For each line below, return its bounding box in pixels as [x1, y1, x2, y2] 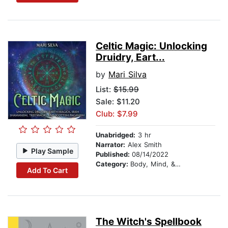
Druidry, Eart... [96, 51, 165, 64]
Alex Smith [125, 140, 162, 149]
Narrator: [96, 140, 125, 149]
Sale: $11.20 [96, 97, 140, 107]
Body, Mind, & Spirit [130, 160, 175, 168]
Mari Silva [108, 69, 147, 80]
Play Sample [31, 146, 74, 155]
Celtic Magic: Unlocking [96, 40, 207, 52]
